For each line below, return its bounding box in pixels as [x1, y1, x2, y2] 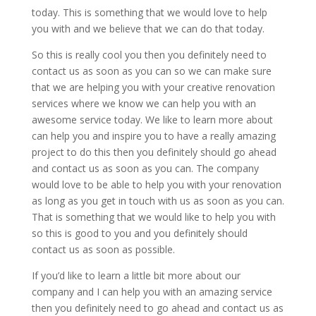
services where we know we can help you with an [31, 96, 256, 110]
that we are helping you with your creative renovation [31, 80, 275, 94]
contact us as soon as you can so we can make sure [31, 63, 272, 78]
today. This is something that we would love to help [31, 5, 267, 19]
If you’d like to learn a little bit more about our [31, 268, 241, 282]
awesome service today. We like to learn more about [31, 112, 273, 126]
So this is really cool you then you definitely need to [31, 47, 267, 61]
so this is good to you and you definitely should [31, 226, 248, 240]
